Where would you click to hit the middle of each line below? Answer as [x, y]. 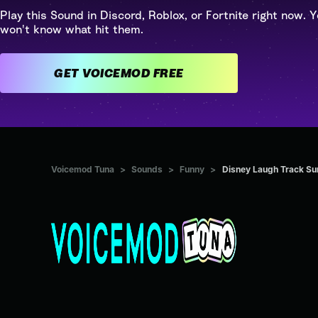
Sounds [147, 170]
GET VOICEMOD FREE [168, 73]
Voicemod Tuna [83, 170]
